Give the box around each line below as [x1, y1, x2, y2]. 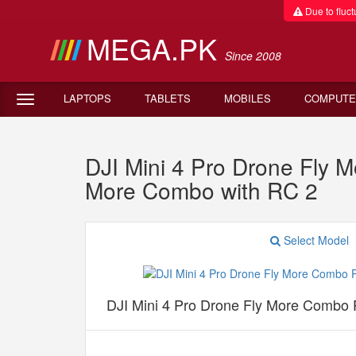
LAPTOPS [64, 91, 111, 106]
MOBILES [224, 91, 271, 106]
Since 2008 [224, 48, 281, 64]
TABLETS [145, 91, 191, 106]
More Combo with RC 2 [85, 174, 318, 206]
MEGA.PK [86, 28, 225, 68]
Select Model [281, 232, 349, 248]
